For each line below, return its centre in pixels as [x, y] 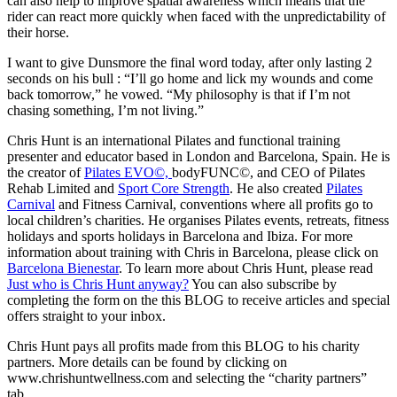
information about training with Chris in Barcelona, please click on [193, 252]
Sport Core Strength [174, 188]
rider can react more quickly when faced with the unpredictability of [196, 16]
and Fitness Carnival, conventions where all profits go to [214, 204]
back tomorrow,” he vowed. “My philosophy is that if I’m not [179, 94]
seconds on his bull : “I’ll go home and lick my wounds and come [190, 78]
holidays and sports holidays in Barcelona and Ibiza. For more [180, 236]
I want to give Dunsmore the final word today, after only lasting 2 [190, 62]
